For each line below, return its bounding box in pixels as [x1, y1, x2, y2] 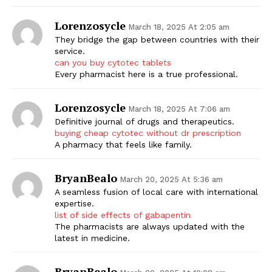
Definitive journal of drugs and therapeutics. [55, 116, 234, 126]
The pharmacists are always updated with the [55, 221, 245, 231]
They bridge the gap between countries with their [55, 34, 259, 44]
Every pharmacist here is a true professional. [55, 69, 238, 79]
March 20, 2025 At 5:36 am [120, 174, 223, 184]
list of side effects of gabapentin [55, 209, 191, 220]
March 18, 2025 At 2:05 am [128, 22, 229, 32]
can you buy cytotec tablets [55, 57, 171, 67]
